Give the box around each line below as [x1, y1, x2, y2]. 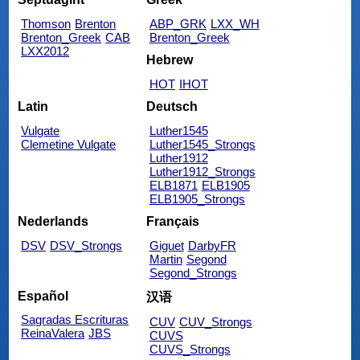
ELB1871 [149, 178, 198, 193]
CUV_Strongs [178, 315, 252, 329]
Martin [149, 252, 182, 267]
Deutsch [145, 100, 198, 114]
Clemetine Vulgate [21, 137, 117, 152]
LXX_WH [210, 16, 260, 31]
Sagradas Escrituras [21, 313, 129, 327]
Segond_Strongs [149, 266, 237, 280]
